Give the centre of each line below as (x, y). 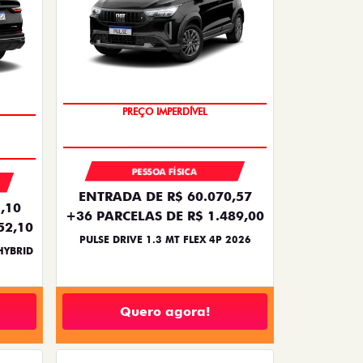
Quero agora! (165, 311)
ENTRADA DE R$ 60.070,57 (165, 197)
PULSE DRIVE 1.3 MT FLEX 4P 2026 (165, 240)
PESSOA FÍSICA (165, 172)
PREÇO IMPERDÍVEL (165, 112)
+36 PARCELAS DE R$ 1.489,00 (165, 216)
